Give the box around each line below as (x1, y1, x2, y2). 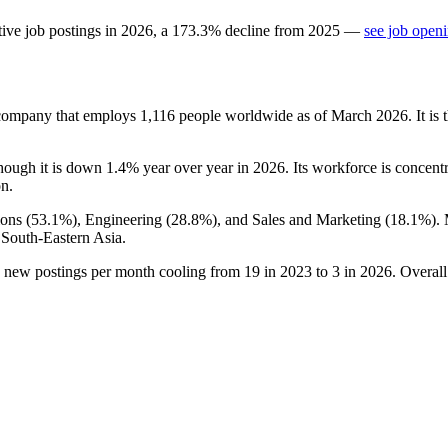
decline (225, 21, 270, 39)
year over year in (139, 158, 253, 176)
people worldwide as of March (175, 106, 376, 124)
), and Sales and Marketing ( (212, 210, 390, 228)
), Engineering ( (72, 210, 171, 228)
